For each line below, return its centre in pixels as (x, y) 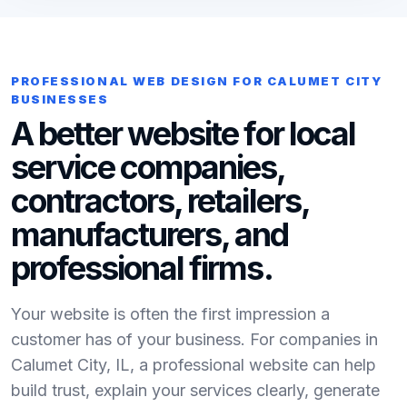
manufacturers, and (150, 234)
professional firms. (142, 268)
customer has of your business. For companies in (194, 339)
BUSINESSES (60, 99)
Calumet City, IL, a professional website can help (194, 365)
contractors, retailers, (160, 201)
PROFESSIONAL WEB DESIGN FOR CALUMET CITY (197, 81)
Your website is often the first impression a (170, 314)
